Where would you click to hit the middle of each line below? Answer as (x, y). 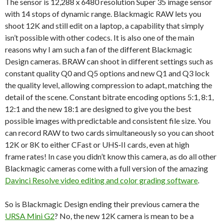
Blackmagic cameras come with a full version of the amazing (107, 168)
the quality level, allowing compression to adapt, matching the (109, 85)
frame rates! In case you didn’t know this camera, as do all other (111, 157)
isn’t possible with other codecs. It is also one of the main (100, 38)
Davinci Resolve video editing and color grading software (101, 180)
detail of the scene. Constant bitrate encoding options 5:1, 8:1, (109, 97)
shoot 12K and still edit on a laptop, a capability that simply (104, 26)
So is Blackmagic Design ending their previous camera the (102, 204)
